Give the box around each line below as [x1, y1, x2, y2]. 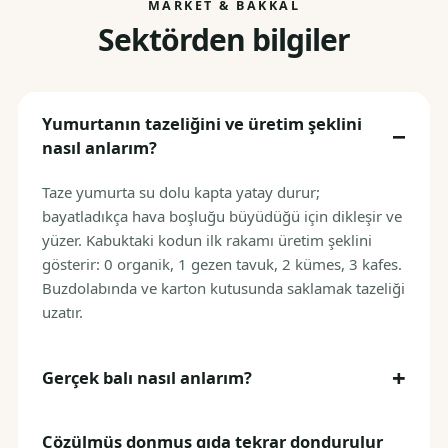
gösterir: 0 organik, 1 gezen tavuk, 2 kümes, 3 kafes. [42, 254, 402, 274]
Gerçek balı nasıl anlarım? [42, 366, 252, 389]
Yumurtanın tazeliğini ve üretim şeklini [42, 112, 362, 135]
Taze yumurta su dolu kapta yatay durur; [42, 182, 320, 202]
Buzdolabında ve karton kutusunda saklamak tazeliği [42, 278, 405, 298]
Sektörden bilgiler [98, 19, 350, 60]
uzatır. [42, 302, 83, 322]
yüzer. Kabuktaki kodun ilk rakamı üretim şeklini [42, 230, 372, 250]
